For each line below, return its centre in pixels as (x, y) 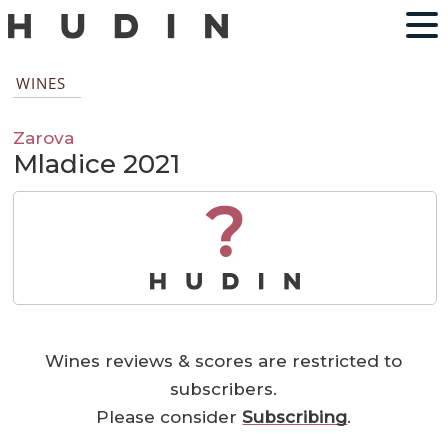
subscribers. (224, 389)
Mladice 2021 (97, 164)
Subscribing (295, 417)
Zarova (44, 138)
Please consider (169, 417)
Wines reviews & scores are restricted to (224, 361)
